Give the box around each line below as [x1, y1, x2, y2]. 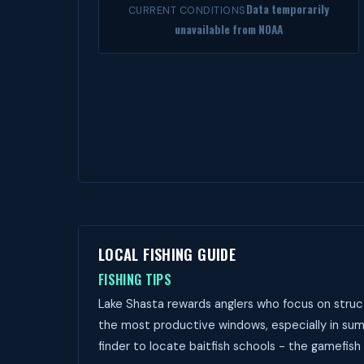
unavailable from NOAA [174, 21, 283, 37]
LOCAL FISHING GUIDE [98, 243, 236, 265]
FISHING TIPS [98, 270, 171, 289]
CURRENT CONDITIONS [128, 4, 246, 17]
